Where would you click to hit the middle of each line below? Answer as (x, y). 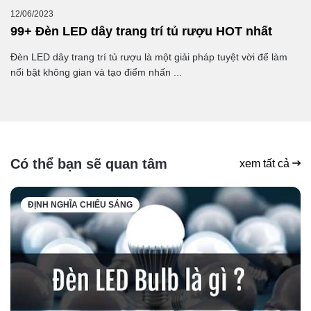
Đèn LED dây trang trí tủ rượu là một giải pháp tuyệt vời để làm (149, 57)
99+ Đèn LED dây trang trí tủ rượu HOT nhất (141, 32)
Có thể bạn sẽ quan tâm (89, 164)
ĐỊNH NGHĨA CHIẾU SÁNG (80, 205)
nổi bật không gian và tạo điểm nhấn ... (96, 73)
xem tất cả (266, 164)
